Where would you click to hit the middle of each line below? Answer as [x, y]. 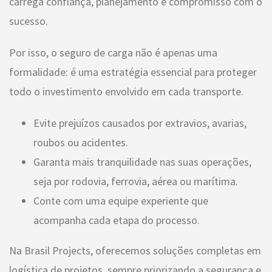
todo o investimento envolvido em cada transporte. [126, 92]
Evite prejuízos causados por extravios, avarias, [140, 123]
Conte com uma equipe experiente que [121, 201]
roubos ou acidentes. [81, 143]
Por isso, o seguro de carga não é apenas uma [113, 53]
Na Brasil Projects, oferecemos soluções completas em [135, 251]
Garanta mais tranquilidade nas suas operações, [142, 162]
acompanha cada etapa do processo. [117, 220]
